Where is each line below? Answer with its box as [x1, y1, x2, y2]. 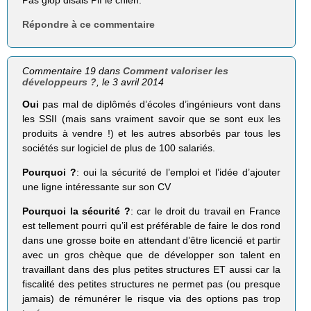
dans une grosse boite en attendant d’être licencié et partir [22, 235, 280, 246]
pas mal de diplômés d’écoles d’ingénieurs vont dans [42, 99, 280, 110]
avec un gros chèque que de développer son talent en [22, 249, 280, 261]
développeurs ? [22, 76, 97, 88]
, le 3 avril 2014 [96, 76, 165, 88]
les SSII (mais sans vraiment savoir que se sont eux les [22, 113, 280, 125]
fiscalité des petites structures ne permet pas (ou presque [22, 278, 280, 290]
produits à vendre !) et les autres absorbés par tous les [22, 128, 280, 140]
